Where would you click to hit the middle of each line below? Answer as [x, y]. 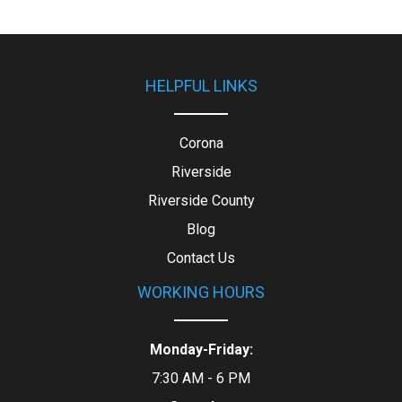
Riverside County [201, 200]
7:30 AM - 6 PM [201, 378]
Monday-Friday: [201, 349]
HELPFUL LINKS [201, 85]
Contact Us [201, 258]
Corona [201, 143]
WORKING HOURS [201, 292]
